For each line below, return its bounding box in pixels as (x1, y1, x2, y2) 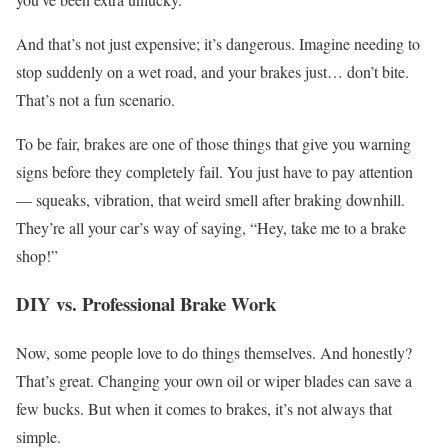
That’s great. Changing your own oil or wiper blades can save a (16, 370, 412, 392)
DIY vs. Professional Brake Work (16, 290, 276, 318)
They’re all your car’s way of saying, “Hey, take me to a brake (16, 216, 406, 238)
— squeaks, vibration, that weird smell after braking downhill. (16, 188, 405, 210)
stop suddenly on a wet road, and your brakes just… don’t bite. (16, 60, 409, 82)
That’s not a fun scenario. (16, 88, 175, 110)
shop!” (16, 244, 58, 266)
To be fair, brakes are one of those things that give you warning (16, 132, 411, 154)
